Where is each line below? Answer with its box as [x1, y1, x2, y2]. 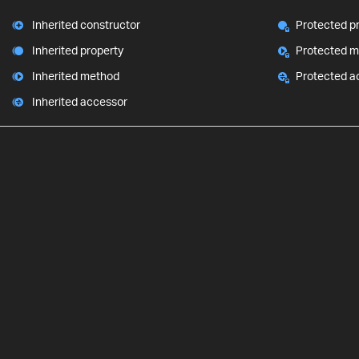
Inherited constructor [32, 18, 140, 32]
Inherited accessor [32, 95, 127, 109]
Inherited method [32, 69, 119, 83]
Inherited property [32, 43, 123, 58]
